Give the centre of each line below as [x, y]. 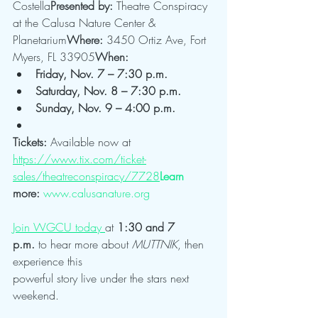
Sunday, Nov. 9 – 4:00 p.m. [105, 108]
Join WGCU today [59, 227]
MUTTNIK [155, 245]
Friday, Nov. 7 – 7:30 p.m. [102, 74]
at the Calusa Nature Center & [86, 23]
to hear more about [83, 245]
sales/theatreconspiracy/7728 [86, 176]
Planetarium [40, 40]
